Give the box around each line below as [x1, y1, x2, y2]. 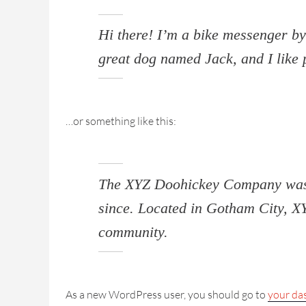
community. [98, 223, 168, 240]
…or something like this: [66, 114, 176, 128]
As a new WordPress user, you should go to [66, 287, 268, 301]
